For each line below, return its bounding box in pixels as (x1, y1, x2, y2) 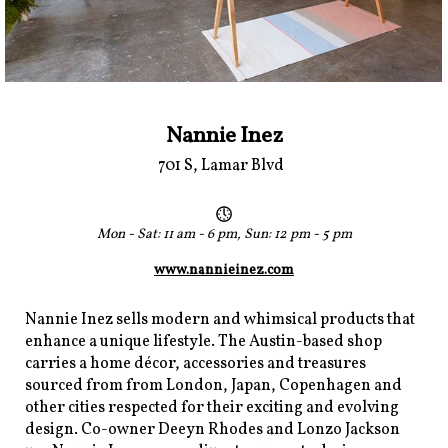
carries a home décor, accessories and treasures (25, 353, 366, 375)
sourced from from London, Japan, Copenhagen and (25, 375, 402, 397)
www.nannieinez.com (154, 261, 294, 280)
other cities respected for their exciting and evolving (25, 397, 399, 419)
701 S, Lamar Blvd (158, 154, 290, 177)
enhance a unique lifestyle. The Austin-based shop (25, 331, 382, 353)
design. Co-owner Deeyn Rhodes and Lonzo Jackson (25, 419, 400, 441)
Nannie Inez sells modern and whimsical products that (25, 309, 415, 331)
